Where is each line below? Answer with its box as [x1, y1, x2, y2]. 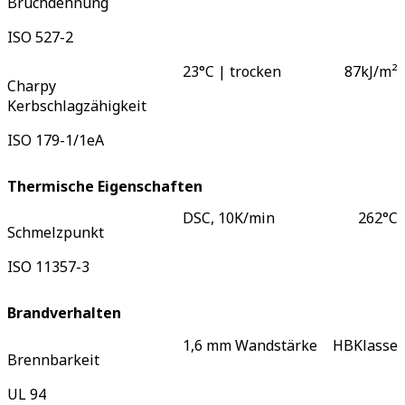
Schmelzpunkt [7, 222, 104, 243]
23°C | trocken [183, 61, 282, 81]
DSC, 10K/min [183, 208, 276, 229]
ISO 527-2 [7, 26, 73, 47]
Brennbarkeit [7, 349, 99, 370]
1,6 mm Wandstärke [183, 334, 318, 355]
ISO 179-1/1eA [7, 129, 104, 150]
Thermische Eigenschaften [7, 175, 202, 196]
